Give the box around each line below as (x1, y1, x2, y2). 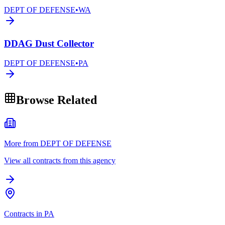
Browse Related (16, 93, 97, 106)
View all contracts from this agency (4, 156, 116, 165)
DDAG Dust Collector (4, 38, 94, 49)
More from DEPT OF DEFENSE (4, 139, 111, 148)
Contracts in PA (4, 209, 54, 218)
